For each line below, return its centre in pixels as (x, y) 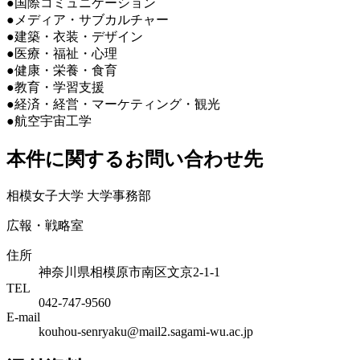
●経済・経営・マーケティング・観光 (113, 104)
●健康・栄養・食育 (62, 70)
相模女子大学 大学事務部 (79, 195)
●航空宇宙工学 (49, 121)
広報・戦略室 (45, 225)
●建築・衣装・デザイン (75, 36)
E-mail (23, 317)
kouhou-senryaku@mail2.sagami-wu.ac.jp (146, 331)
